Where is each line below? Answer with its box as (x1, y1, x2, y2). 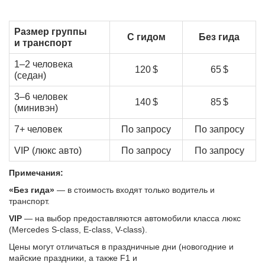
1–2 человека (14, 59, 73, 69)
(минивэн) (14, 103, 58, 113)
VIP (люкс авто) (14, 146, 82, 156)
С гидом (127, 32, 166, 42)
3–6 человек (14, 92, 67, 102)
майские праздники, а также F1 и (9, 253, 137, 263)
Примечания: (9, 168, 63, 177)
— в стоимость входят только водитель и (54, 185, 215, 195)
